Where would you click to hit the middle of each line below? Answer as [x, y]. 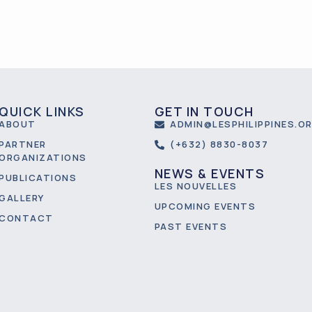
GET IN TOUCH [204, 112]
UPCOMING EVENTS [205, 206]
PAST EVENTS [190, 227]
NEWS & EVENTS [209, 174]
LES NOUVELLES [195, 186]
